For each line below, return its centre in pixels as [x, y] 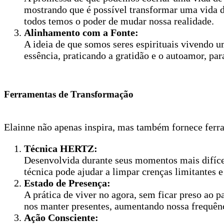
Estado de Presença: [67, 183]
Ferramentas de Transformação [69, 94]
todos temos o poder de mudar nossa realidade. [119, 21]
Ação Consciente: [61, 217]
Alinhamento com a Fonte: [81, 33]
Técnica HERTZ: [61, 148]
